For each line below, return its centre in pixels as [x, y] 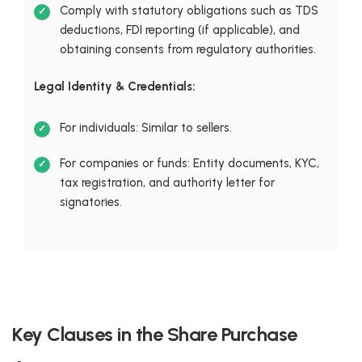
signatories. [90, 202]
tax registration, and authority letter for [167, 182]
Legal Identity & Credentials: [114, 86]
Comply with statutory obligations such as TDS [190, 10]
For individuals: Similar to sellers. [145, 127]
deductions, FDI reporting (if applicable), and [179, 29]
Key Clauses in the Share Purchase [155, 334]
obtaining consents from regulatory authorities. [187, 49]
